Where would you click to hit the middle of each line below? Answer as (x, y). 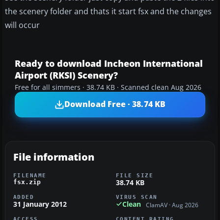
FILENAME (30, 175)
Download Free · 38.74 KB (115, 104)
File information (54, 157)
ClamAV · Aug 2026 (172, 205)
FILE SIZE (135, 175)
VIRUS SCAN (137, 197)
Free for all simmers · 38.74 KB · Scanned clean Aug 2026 (108, 87)
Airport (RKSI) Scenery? (66, 75)
